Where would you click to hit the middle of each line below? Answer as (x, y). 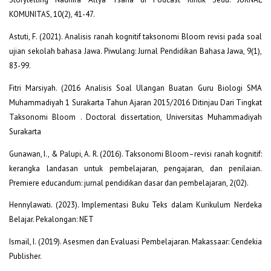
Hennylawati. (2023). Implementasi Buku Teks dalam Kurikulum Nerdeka (135, 205)
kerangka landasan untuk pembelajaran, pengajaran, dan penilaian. (135, 168)
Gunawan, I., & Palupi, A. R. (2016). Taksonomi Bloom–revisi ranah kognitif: (135, 154)
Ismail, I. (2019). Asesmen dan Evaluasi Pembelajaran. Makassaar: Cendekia (135, 242)
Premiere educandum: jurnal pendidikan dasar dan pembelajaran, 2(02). (129, 183)
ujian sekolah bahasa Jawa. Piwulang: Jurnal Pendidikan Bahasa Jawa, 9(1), (135, 51)
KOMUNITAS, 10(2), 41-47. (52, 14)
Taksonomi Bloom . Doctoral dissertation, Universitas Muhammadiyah (135, 117)
